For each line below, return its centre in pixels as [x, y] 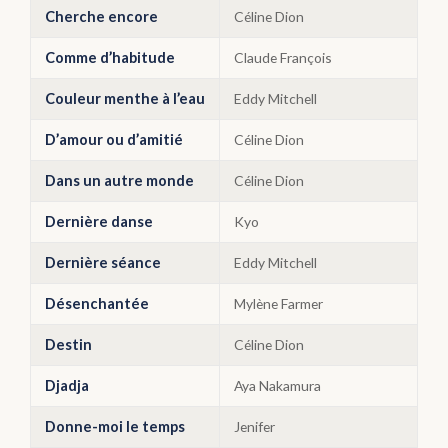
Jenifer [254, 426]
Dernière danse [99, 221]
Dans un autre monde [119, 180]
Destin [68, 344]
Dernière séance [103, 262]
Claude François [283, 57]
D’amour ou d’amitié [114, 139]
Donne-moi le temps [115, 426]
